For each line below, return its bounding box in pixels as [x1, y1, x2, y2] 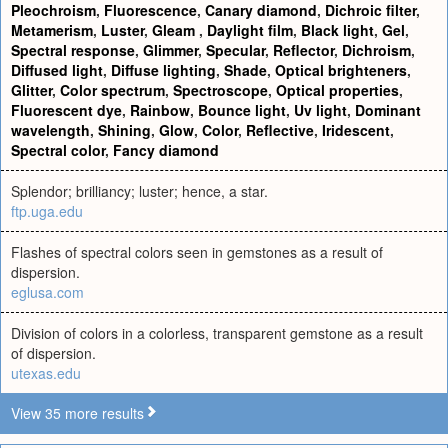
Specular [206, 40, 265, 60]
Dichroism [342, 40, 411, 60]
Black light [301, 20, 374, 40]
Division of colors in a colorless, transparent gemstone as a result [11, 323, 423, 343]
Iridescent [322, 120, 390, 140]
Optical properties [276, 80, 399, 100]
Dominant [355, 100, 421, 120]
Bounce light [198, 100, 286, 120]
